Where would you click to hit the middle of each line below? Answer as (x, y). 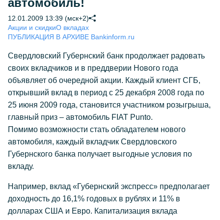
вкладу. (21, 166)
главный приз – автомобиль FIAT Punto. (80, 117)
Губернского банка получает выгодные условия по (100, 154)
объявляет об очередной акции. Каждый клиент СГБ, (104, 80)
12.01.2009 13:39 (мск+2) (48, 18)
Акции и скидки (32, 27)
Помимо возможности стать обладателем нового (97, 129)
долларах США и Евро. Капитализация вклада (93, 211)
